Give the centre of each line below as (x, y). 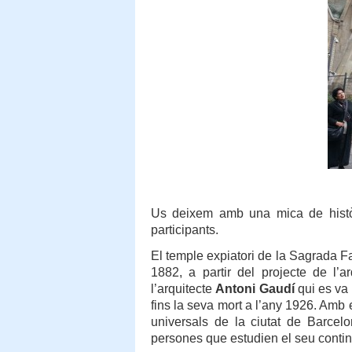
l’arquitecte (183, 288)
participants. (185, 229)
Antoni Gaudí (255, 288)
